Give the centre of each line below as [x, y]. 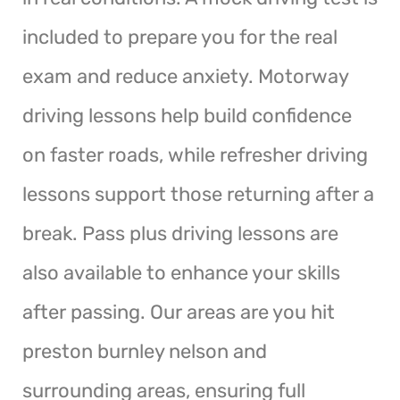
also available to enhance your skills [181, 272]
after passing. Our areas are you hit [179, 312]
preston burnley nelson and [145, 351]
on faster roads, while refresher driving [195, 154]
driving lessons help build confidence [187, 115]
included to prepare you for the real [180, 37]
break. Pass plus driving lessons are [180, 233]
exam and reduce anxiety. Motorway [185, 76]
